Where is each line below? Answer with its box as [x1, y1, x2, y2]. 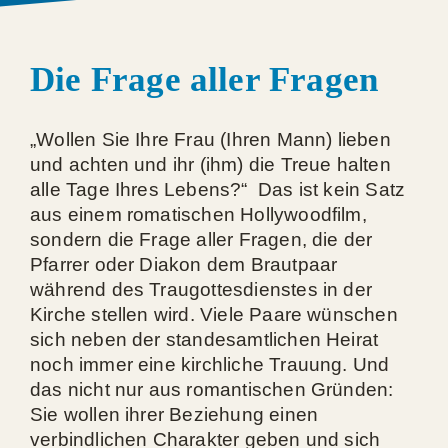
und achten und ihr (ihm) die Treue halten [30, 154, 391, 175]
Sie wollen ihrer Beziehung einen [30, 404, 319, 425]
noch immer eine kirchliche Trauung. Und [30, 354, 390, 375]
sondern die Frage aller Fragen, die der [30, 229, 373, 250]
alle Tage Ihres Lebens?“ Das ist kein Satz [30, 179, 406, 200]
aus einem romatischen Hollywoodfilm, [30, 204, 367, 225]
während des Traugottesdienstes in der [30, 279, 373, 300]
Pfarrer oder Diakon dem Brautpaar [30, 254, 338, 275]
